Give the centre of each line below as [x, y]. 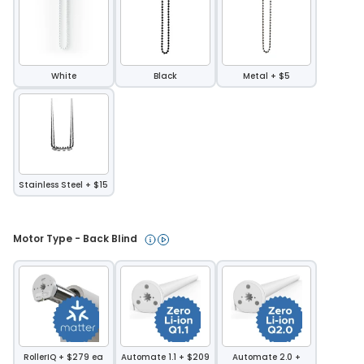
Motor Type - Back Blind [76, 239]
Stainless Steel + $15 [64, 185]
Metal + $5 [266, 76]
